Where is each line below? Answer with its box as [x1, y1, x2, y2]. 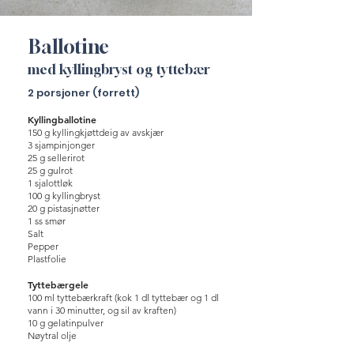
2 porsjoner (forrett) [28, 85, 139, 100]
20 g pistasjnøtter [28, 202, 100, 214]
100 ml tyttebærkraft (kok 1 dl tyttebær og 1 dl [28, 292, 219, 303]
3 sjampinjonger [28, 139, 95, 151]
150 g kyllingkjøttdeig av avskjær [28, 126, 164, 138]
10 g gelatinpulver [28, 317, 104, 329]
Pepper [28, 240, 58, 252]
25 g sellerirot [28, 152, 85, 164]
